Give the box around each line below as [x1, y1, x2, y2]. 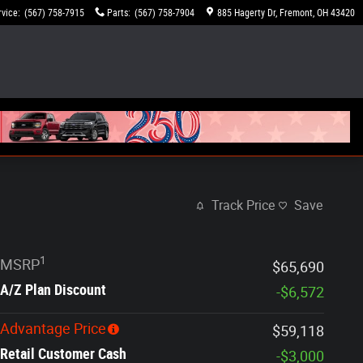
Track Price [211, 198, 275, 214]
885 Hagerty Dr [217, 7, 275, 19]
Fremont [280, 7, 313, 19]
